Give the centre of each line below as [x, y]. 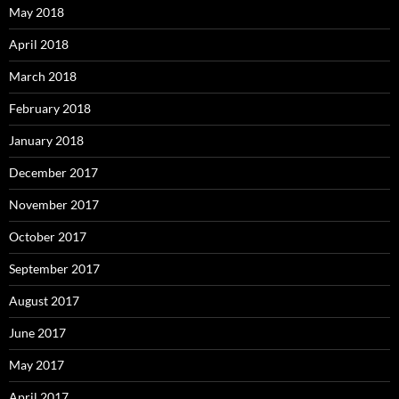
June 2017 [37, 332]
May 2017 [37, 364]
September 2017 [54, 268]
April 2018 [39, 44]
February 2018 [50, 108]
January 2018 [46, 140]
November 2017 [54, 204]
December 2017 [53, 172]
